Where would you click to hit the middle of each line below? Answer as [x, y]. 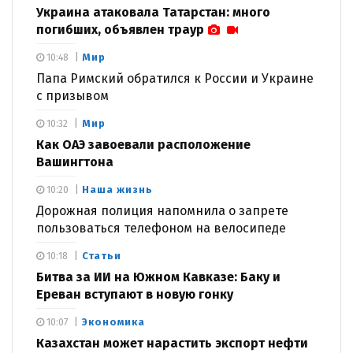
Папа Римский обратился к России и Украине [175, 78]
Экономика [113, 321]
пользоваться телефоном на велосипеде [161, 228]
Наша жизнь [117, 189]
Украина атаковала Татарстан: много [153, 12]
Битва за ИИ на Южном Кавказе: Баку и [158, 277]
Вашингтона [75, 162]
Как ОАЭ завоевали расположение [143, 144]
